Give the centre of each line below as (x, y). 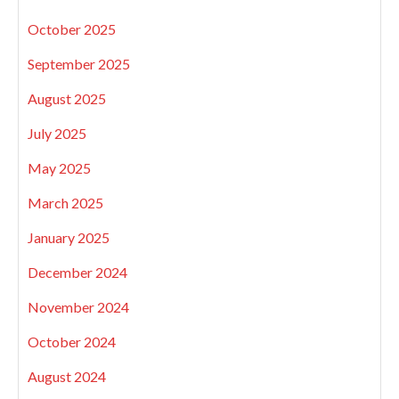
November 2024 (78, 306)
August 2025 (67, 98)
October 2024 (72, 341)
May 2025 (59, 167)
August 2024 (67, 376)
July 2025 (57, 133)
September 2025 (79, 63)
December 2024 (77, 272)
